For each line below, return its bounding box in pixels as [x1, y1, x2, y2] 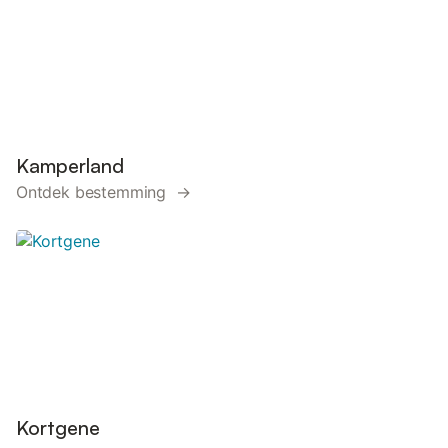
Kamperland [16, 153, 124, 178]
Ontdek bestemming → [16, 182, 191, 202]
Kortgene [16, 415, 100, 440]
